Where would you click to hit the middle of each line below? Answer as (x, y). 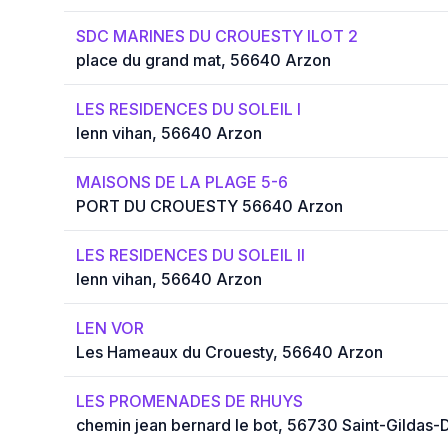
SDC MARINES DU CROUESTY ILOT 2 (217, 36)
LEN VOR (110, 328)
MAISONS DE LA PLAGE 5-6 (182, 182)
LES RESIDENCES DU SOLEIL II (190, 255)
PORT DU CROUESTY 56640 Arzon (209, 206)
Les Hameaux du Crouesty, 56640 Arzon (229, 352)
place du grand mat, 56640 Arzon (203, 60)
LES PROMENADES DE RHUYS (189, 401)
